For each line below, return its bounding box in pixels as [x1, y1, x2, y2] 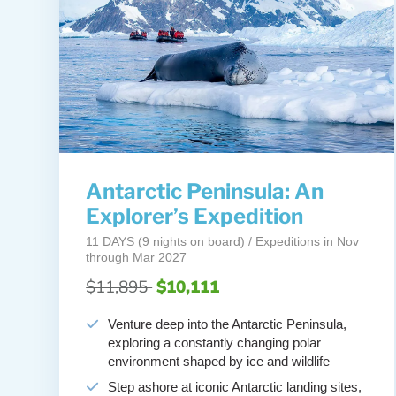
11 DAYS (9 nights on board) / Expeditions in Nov [86, 234, 360, 249]
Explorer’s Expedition [86, 203, 304, 230]
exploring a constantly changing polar [108, 335, 322, 351]
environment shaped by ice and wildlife [108, 354, 331, 369]
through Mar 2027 [86, 250, 187, 265]
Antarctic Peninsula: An [86, 179, 324, 205]
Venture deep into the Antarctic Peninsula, [108, 316, 347, 332]
